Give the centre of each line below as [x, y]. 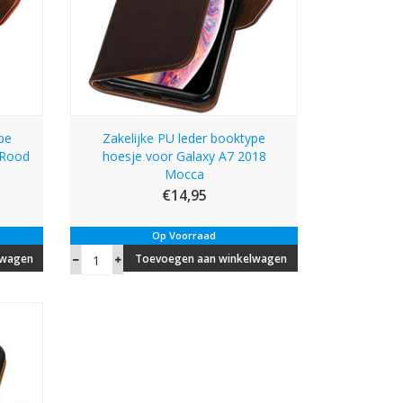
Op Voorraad [184, 236]
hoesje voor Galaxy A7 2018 [184, 157]
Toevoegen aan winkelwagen [211, 259]
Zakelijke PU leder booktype [184, 139]
